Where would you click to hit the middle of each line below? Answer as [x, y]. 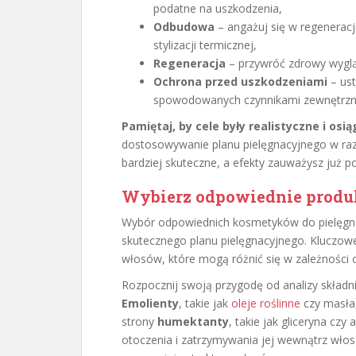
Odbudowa [184, 27]
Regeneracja [190, 63]
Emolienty [150, 303]
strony [139, 321]
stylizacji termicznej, [205, 45]
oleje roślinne [266, 303]
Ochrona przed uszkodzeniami [240, 81]
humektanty [193, 321]
